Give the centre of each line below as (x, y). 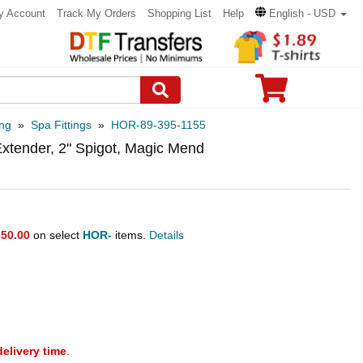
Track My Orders (96, 13)
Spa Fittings (61, 125)
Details (167, 235)
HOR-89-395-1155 (158, 125)
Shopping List (179, 13)
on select (56, 235)
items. (130, 235)
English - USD (302, 13)
